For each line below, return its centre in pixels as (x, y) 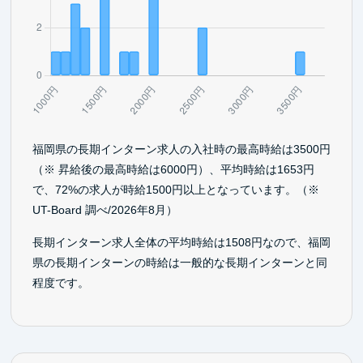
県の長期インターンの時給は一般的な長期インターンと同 (179, 262)
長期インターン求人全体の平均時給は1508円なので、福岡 (181, 242)
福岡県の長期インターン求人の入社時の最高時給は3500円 (181, 149)
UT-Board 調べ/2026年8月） (105, 210)
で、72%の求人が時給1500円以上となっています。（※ (175, 190)
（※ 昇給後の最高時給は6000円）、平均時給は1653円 (173, 170)
